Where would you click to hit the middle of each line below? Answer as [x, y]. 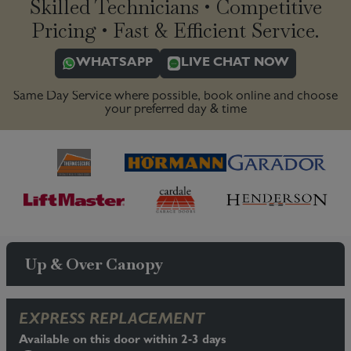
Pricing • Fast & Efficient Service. [175, 31]
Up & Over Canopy [94, 264]
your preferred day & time [175, 110]
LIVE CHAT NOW [235, 63]
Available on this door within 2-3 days [123, 341]
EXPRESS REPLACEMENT [112, 320]
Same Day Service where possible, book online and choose [175, 97]
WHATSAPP [114, 63]
